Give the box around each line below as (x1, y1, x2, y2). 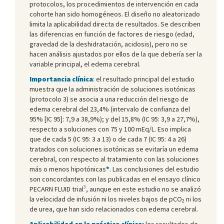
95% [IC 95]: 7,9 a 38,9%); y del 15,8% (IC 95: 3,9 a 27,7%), (29, 114, 199, 123)
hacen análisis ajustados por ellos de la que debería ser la (29, 49, 202, 58)
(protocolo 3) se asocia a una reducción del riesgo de (29, 94, 188, 103)
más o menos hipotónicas (29, 164, 106, 173)
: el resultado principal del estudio (93, 74, 194, 83)
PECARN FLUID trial (29, 184, 83, 193)
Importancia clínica (29, 74, 93, 83)
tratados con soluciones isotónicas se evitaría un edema (29, 144, 198, 153)
